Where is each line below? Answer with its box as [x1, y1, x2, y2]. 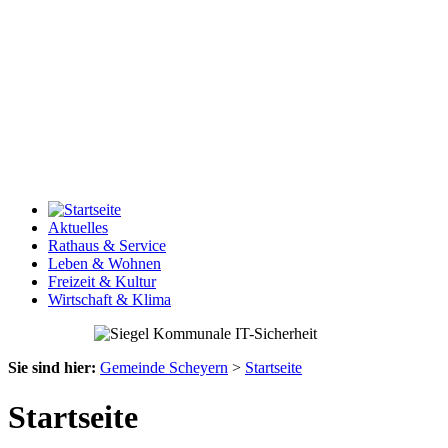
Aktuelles [48, 219, 108, 237]
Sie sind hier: [8, 359, 96, 377]
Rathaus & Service [48, 237, 166, 255]
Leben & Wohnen [48, 255, 161, 273]
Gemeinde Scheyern [100, 359, 228, 377]
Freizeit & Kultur [48, 273, 156, 291]
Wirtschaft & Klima [48, 291, 171, 309]
